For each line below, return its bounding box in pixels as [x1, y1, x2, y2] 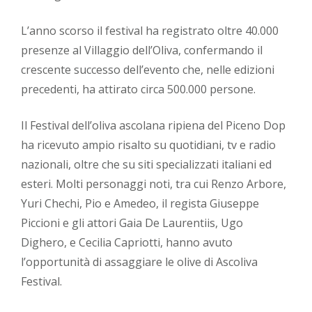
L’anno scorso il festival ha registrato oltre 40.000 [21, 23, 279, 39]
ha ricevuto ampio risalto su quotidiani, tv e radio [21, 137, 276, 153]
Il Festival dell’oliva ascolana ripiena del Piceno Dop [21, 118, 286, 134]
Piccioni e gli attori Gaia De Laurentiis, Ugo [21, 215, 243, 231]
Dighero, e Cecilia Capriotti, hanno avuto [21, 235, 233, 251]
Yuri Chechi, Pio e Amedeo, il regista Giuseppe [21, 196, 259, 212]
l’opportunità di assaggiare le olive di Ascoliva [21, 254, 258, 270]
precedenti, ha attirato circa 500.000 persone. [21, 81, 256, 97]
